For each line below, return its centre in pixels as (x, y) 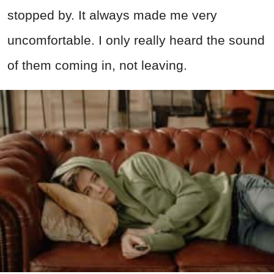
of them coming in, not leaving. (97, 65)
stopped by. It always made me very (112, 15)
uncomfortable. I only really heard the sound (136, 40)
